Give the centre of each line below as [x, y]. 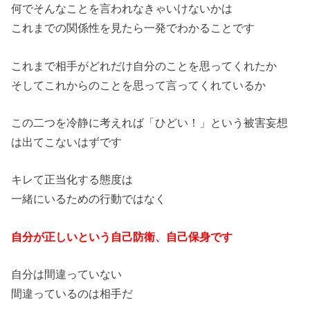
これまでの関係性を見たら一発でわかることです [133, 28]
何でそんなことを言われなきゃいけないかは [122, 9]
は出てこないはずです [67, 142]
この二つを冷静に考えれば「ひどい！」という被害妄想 [150, 122]
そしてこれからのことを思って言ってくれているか [139, 85]
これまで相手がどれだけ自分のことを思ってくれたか [144, 65]
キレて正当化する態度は [72, 180]
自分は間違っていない [67, 274]
